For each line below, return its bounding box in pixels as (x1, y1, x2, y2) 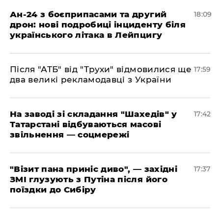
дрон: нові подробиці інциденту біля (10, 19, 186, 29)
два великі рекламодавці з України (10, 74, 172, 84)
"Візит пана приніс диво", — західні (10, 164, 177, 174)
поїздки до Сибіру (10, 184, 96, 194)
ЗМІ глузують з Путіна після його (10, 174, 167, 184)
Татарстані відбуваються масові (10, 119, 162, 129)
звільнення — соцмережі (10, 129, 130, 139)
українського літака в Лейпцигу (10, 29, 163, 40)
